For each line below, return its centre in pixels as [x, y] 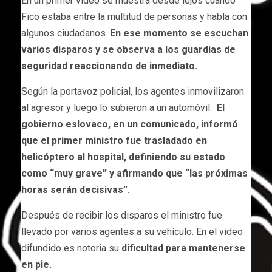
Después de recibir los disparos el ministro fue [122, 215]
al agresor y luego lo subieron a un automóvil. [119, 107]
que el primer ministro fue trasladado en [114, 140]
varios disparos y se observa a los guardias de [128, 49]
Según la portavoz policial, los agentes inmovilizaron [133, 91]
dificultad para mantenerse [183, 248]
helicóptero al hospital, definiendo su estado [123, 157]
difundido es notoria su [71, 248]
